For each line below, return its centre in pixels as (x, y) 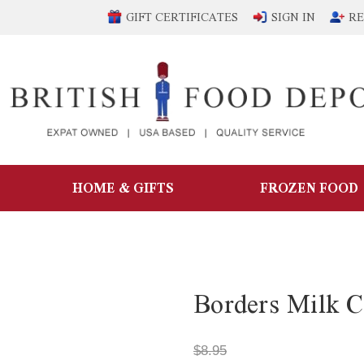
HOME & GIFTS (123, 188)
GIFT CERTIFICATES (182, 17)
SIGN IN (293, 17)
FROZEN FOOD (309, 188)
